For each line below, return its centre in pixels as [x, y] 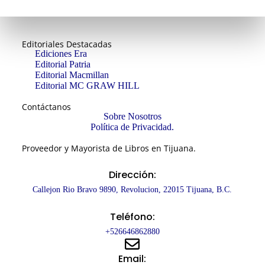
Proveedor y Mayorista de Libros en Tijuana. [109, 148]
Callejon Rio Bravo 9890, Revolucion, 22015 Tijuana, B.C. [132, 189]
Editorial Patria [63, 64]
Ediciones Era [61, 53]
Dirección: [132, 174]
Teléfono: [132, 216]
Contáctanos [46, 106]
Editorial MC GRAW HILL [88, 85]
